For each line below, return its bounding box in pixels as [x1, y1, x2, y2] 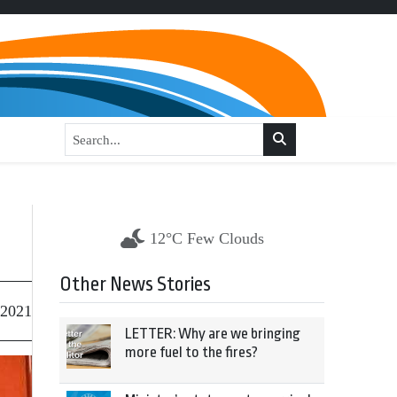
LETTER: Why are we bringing [125, 325, 300, 342]
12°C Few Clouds [149, 230, 264, 247]
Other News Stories [59, 273, 211, 296]
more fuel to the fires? [125, 344, 258, 361]
